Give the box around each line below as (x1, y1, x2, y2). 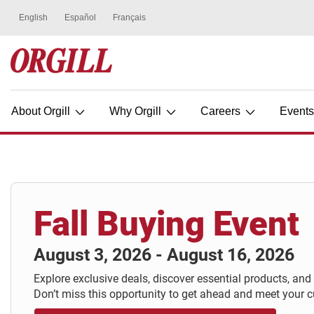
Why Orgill (109, 105, 164, 117)
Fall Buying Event (34, 203, 299, 244)
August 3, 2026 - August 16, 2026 (34, 244, 294, 265)
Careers (200, 105, 243, 117)
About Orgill (11, 105, 73, 117)
